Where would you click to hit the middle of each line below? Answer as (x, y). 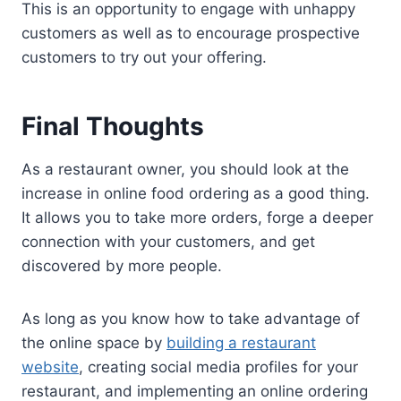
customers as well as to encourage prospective (191, 33)
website (50, 367)
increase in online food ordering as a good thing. (196, 193)
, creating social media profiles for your (218, 367)
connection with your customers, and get (168, 241)
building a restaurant (241, 342)
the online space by (94, 342)
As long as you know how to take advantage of (191, 318)
